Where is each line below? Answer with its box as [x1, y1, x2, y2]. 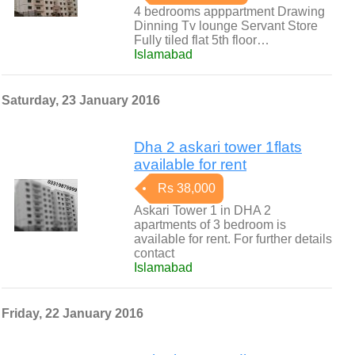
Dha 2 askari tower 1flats [134, 139, 302, 155]
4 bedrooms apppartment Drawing [134, 5, 325, 18]
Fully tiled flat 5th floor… [134, 33, 269, 47]
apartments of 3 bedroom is [134, 218, 286, 231]
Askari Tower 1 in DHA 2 [134, 204, 271, 217]
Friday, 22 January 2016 [2, 307, 143, 320]
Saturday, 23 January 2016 [2, 94, 160, 107]
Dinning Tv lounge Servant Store [134, 19, 318, 32]
